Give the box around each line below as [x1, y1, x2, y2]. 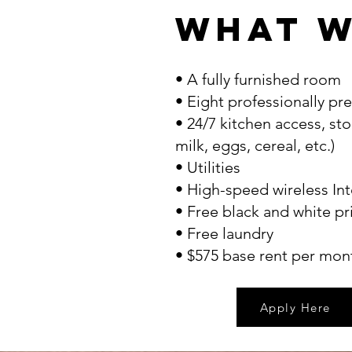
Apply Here [259, 299, 331, 315]
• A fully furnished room [175, 70, 341, 89]
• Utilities [175, 158, 240, 177]
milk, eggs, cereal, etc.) [175, 136, 335, 155]
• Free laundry [175, 224, 273, 243]
